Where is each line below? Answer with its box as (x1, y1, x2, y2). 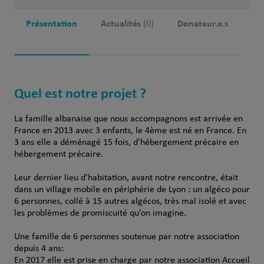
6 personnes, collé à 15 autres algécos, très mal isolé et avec (14, 197, 246, 206)
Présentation (25, 16, 77, 30)
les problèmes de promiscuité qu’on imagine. (14, 209, 186, 218)
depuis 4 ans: (14, 244, 64, 253)
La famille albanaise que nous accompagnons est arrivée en (14, 114, 243, 124)
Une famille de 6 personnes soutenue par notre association (14, 232, 239, 242)
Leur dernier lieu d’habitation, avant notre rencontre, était (14, 173, 238, 183)
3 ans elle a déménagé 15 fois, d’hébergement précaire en (14, 138, 239, 147)
